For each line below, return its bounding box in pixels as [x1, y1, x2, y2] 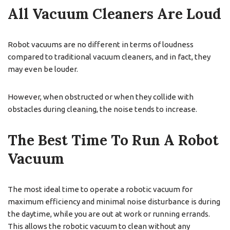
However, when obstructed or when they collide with [8, 92, 194, 101]
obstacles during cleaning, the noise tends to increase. [8, 104, 197, 113]
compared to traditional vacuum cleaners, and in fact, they [8, 52, 210, 61]
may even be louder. [8, 64, 78, 73]
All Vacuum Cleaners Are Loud [8, 4, 221, 23]
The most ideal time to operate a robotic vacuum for [8, 184, 193, 194]
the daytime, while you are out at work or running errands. [8, 209, 210, 218]
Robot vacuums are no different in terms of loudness [8, 40, 194, 49]
